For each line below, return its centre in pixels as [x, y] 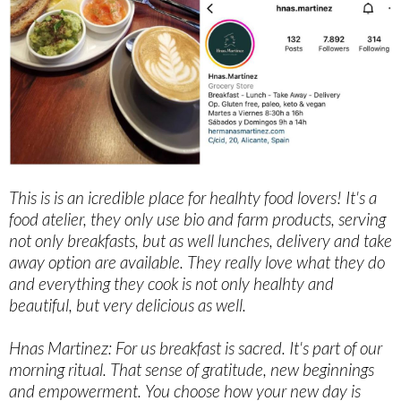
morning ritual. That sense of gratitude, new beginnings [192, 370]
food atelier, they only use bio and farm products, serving [197, 219]
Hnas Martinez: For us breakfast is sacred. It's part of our [196, 348]
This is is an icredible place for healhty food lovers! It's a [193, 198]
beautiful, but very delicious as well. [128, 305]
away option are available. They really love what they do [197, 262]
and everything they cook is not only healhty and [171, 284]
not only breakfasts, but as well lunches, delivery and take [200, 241]
